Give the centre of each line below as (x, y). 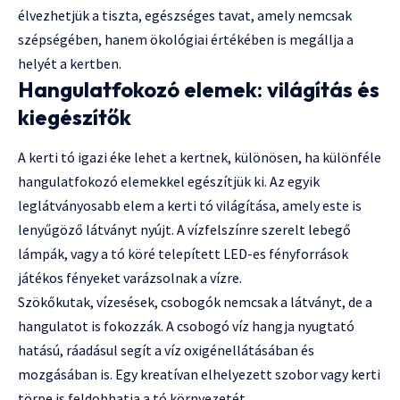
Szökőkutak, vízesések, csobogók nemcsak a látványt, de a (195, 301)
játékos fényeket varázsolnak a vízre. (130, 277)
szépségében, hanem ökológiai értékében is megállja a (186, 39)
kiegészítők (75, 117)
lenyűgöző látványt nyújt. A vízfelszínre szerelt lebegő (184, 229)
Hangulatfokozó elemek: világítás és (199, 89)
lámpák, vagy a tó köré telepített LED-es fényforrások (183, 253)
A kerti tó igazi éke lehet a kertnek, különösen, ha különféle (200, 157)
